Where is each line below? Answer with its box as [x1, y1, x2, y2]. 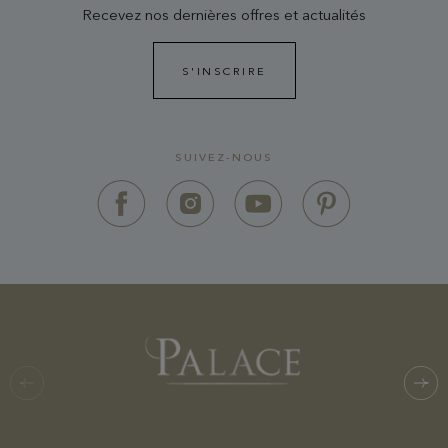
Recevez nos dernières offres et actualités [82, 4, 366, 24]
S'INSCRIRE [181, 63, 267, 78]
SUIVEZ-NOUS [175, 149, 273, 164]
